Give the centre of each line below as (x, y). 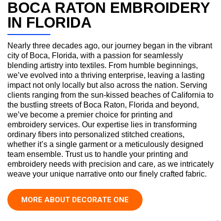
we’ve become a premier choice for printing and (90, 114)
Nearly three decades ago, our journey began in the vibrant (110, 45)
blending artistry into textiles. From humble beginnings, (103, 65)
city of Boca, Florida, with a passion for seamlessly (95, 55)
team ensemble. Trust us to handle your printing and (98, 154)
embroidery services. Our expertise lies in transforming (102, 124)
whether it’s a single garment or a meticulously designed (105, 144)
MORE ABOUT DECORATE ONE (75, 200)
